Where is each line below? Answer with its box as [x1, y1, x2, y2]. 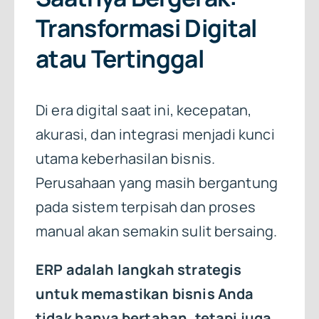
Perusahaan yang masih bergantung [35, 172, 278, 192]
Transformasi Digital [35, 11, 257, 45]
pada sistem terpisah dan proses [35, 197, 256, 216]
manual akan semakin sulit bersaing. [35, 221, 278, 241]
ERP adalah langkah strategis [35, 259, 242, 279]
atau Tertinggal [35, 42, 204, 75]
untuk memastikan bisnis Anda [35, 283, 254, 303]
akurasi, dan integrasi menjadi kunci [35, 124, 275, 144]
